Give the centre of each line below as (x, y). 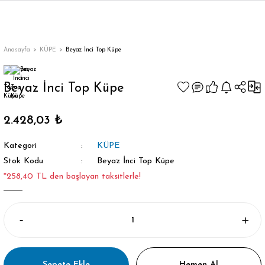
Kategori (20, 146)
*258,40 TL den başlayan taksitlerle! (72, 177)
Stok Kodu (23, 161)
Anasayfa (17, 50)
